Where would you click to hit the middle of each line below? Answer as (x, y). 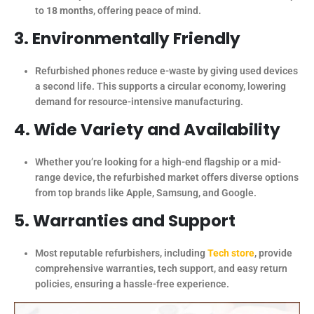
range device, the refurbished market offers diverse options (166, 178)
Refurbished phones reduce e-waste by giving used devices (166, 71)
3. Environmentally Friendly (127, 39)
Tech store (231, 253)
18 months (69, 11)
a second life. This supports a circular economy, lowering (160, 87)
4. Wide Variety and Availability (147, 130)
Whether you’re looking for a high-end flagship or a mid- (158, 162)
